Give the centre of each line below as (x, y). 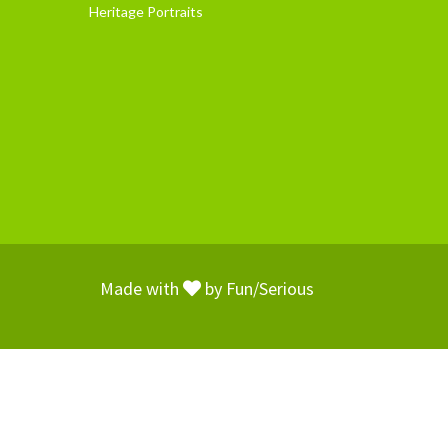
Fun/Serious (269, 289)
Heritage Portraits (146, 11)
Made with (141, 289)
